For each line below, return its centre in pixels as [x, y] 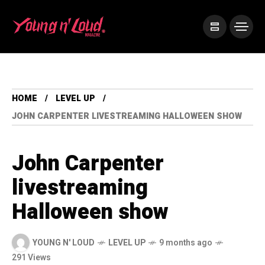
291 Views [31, 258]
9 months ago [186, 243]
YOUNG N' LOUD [64, 243]
